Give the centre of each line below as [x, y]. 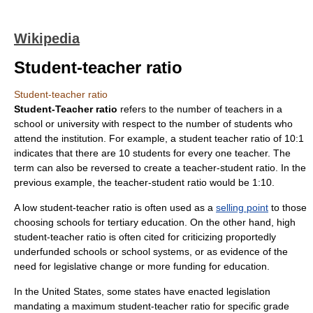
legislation [248, 291]
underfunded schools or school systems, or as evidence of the [151, 252]
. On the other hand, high [240, 222]
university [78, 124]
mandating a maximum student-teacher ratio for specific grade [152, 306]
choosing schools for [61, 222]
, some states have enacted [164, 291]
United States [72, 291]
